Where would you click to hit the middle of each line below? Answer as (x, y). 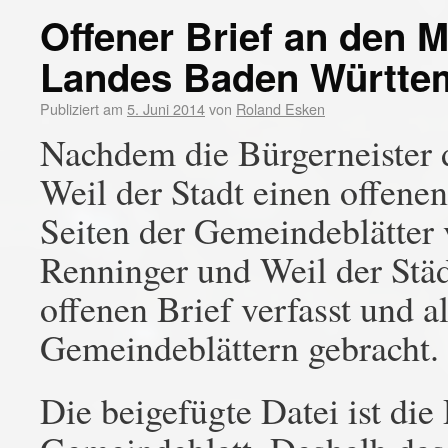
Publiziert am (81, 108)
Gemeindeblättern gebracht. (239, 347)
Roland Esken (280, 108)
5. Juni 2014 (166, 108)
